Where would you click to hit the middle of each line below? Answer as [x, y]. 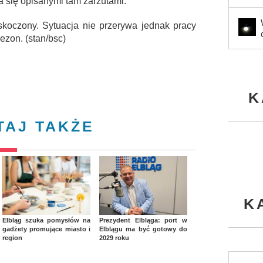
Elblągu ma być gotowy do [143, 229]
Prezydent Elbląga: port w [143, 220]
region [12, 238]
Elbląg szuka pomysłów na [46, 220]
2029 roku [114, 238]
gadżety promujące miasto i [46, 229]
